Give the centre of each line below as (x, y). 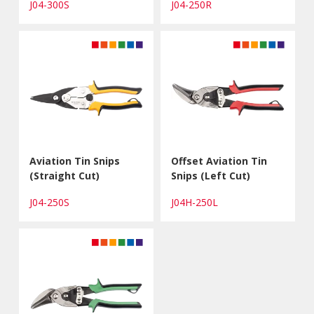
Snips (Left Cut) (211, 175)
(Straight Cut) (65, 175)
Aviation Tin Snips (75, 161)
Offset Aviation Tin (219, 161)
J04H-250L (197, 202)
